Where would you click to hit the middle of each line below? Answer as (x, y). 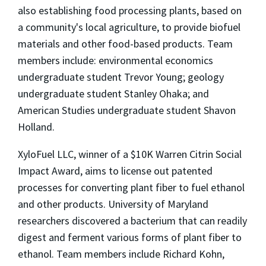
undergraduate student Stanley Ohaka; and (113, 93)
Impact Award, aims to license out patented (115, 170)
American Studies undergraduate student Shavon (127, 110)
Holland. (36, 126)
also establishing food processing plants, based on (130, 10)
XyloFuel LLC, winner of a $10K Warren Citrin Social (130, 154)
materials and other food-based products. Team (125, 43)
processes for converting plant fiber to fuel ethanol (131, 187)
